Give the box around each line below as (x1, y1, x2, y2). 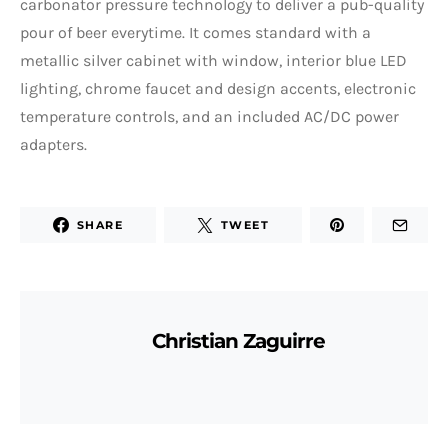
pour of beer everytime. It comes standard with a (20, 23, 371, 43)
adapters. (20, 135, 87, 155)
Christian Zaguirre (152, 329, 325, 354)
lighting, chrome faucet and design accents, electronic (20, 79, 416, 99)
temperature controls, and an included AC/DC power (20, 107, 399, 127)
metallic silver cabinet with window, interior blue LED (20, 51, 407, 71)
